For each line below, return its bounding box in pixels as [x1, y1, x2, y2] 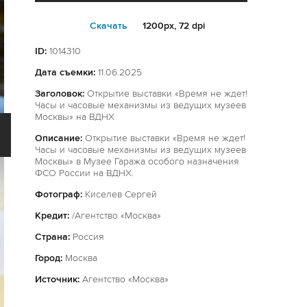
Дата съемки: [35, 66, 95, 78]
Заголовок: [35, 88, 84, 99]
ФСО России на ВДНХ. [35, 167, 134, 179]
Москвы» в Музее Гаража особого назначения [35, 156, 239, 167]
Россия [70, 231, 104, 243]
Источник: [35, 273, 79, 285]
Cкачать [90, 20, 127, 32]
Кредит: [35, 210, 69, 221]
